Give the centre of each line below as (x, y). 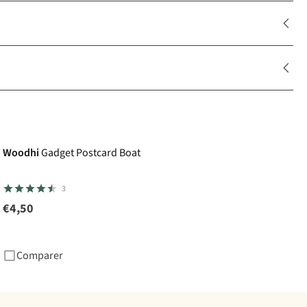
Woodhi (21, 153)
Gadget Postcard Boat (91, 153)
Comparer (40, 256)
